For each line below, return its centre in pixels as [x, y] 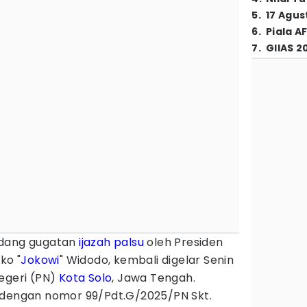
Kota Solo [85, 278]
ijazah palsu [112, 242]
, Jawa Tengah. [154, 278]
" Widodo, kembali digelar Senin [147, 260]
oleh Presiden [184, 242]
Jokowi [40, 260]
